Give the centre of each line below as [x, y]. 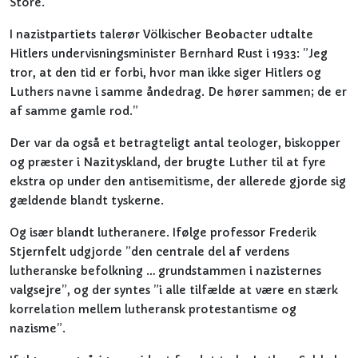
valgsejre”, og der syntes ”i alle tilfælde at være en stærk [174, 290]
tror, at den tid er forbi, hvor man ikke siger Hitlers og [165, 73]
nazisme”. [38, 328]
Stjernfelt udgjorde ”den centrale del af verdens [149, 252]
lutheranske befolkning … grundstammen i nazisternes [165, 271]
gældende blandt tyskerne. [87, 201]
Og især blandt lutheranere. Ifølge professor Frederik [163, 233]
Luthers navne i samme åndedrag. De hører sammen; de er [178, 92]
